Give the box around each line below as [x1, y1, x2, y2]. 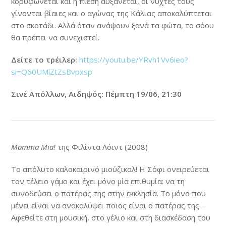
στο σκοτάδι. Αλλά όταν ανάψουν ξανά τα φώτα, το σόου [11, 20, 214, 30]
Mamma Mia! [11, 141, 56, 152]
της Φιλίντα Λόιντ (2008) [55, 141, 148, 152]
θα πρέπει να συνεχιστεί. [11, 32, 100, 42]
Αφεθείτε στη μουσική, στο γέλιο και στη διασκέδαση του [11, 212, 211, 222]
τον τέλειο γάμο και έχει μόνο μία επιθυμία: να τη [11, 176, 185, 186]
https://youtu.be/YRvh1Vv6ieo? [79, 54, 189, 65]
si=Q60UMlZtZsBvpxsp [11, 66, 93, 77]
